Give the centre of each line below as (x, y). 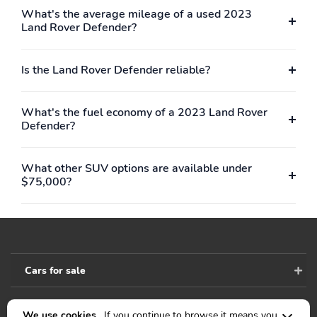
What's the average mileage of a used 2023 (137, 14)
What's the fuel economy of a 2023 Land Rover (144, 112)
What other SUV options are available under (137, 168)
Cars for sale (55, 270)
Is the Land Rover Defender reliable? (116, 70)
